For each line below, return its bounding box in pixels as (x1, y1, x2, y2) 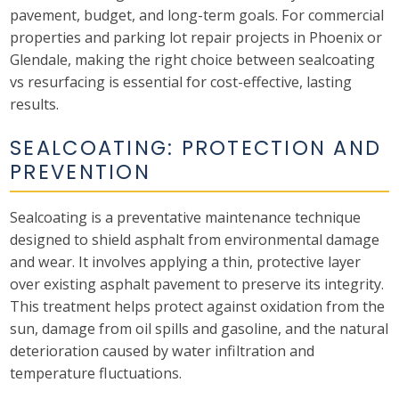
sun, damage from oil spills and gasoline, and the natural (10, 318, 389, 338)
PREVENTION (10, 157, 151, 186)
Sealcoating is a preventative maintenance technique (10, 207, 362, 227)
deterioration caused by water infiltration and (10, 340, 315, 361)
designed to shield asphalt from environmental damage (10, 229, 380, 249)
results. (10, 94, 60, 115)
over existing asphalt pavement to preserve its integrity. (10, 273, 385, 294)
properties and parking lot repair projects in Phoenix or (10, 28, 383, 48)
